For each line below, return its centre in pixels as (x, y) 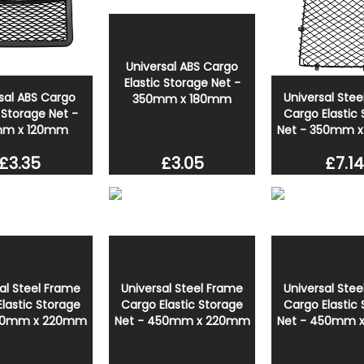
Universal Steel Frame (182, 288)
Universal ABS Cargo (182, 66)
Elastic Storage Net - (182, 82)
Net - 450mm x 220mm (182, 321)
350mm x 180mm (182, 99)
